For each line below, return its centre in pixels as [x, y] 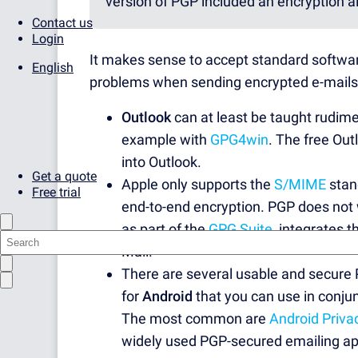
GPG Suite [241, 229]
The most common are [195, 319]
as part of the [165, 229]
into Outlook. [161, 162]
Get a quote [64, 176]
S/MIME [300, 185]
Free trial [56, 192]
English [53, 68]
